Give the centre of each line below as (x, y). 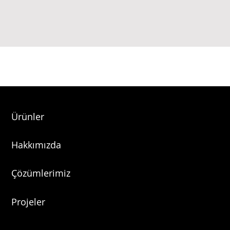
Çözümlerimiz (41, 173)
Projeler (28, 202)
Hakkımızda (36, 145)
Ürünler (28, 117)
